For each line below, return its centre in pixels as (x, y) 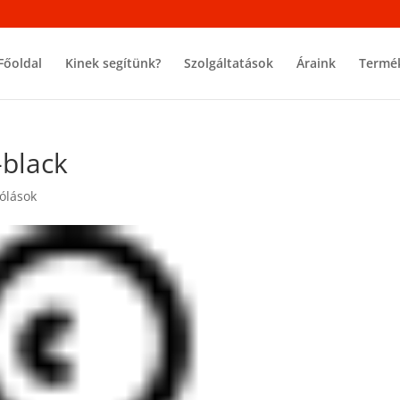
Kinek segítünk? (113, 63)
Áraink (316, 63)
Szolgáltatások (229, 63)
